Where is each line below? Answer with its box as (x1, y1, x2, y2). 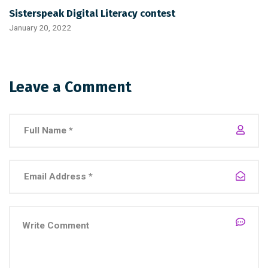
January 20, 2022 (9, 23, 71, 33)
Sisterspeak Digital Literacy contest (9, 7, 175, 20)
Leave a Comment (9, 78, 132, 97)
